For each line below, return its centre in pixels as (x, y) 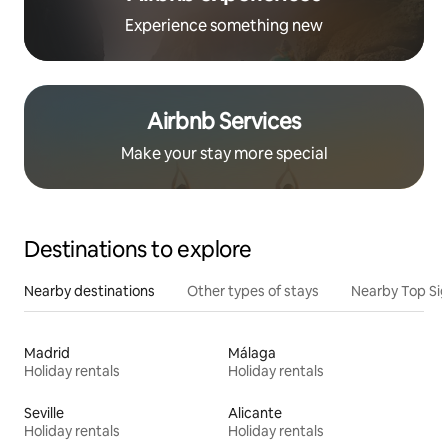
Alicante (255, 412)
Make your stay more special (224, 153)
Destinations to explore (138, 249)
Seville (44, 412)
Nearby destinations (89, 290)
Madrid (47, 352)
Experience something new (224, 25)
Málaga (252, 352)
